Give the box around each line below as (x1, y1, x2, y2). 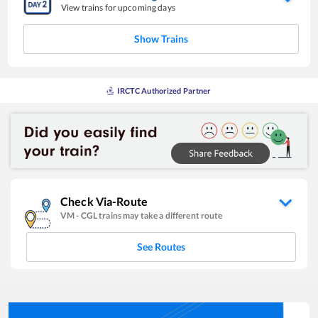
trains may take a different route (99, 209, 223, 221)
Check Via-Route (60, 194, 148, 208)
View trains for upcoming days (61, 2, 175, 13)
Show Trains (134, 33, 188, 45)
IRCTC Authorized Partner (117, 86, 212, 96)
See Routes (137, 240, 185, 253)
